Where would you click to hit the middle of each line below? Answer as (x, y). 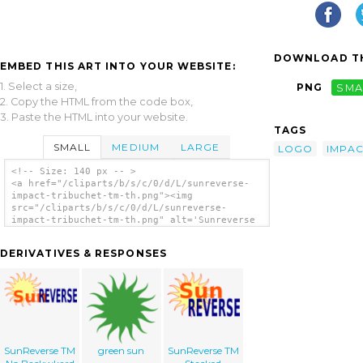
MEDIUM (136, 147)
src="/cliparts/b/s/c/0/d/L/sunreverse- (119, 208)
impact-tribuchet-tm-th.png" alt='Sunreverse (133, 220)
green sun (122, 351)
